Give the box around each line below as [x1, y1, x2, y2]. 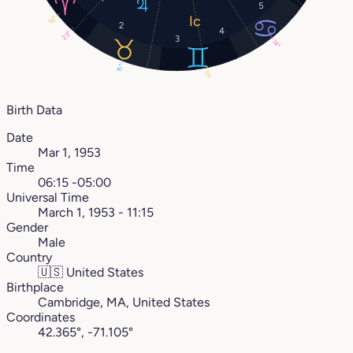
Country [6, 250, 52, 266]
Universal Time [6, 190, 89, 206]
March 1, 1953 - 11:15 [38, 205, 154, 221]
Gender [6, 220, 48, 236]
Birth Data [6, 102, 62, 118]
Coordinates [6, 310, 75, 325]
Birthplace [6, 280, 64, 295]
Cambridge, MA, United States [38, 295, 210, 310]
